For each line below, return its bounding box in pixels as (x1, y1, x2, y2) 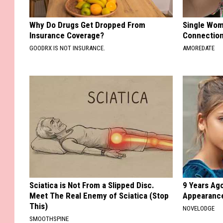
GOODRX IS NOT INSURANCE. (29, 44, 105, 52)
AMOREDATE (183, 44, 215, 52)
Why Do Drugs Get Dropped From (29, 20, 145, 30)
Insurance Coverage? (29, 30, 104, 41)
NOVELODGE (183, 205, 215, 213)
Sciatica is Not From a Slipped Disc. (29, 180, 154, 191)
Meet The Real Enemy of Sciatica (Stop (29, 191, 169, 201)
